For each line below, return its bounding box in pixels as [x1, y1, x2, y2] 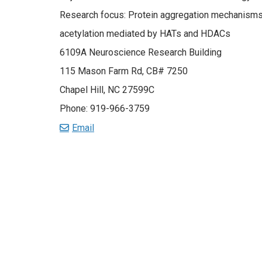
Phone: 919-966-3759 [60, 102, 150, 114]
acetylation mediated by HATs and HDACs [60, 27, 230, 39]
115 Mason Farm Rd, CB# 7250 [60, 65, 188, 77]
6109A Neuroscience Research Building [60, 46, 222, 58]
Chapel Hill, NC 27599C [60, 84, 154, 95]
